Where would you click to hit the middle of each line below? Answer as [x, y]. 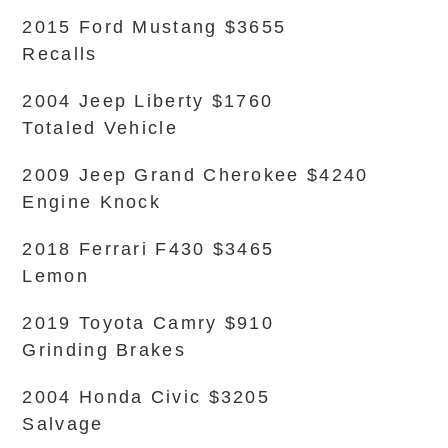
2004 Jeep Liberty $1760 [148, 101]
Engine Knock [92, 202]
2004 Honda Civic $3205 [146, 397]
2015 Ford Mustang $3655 [154, 27]
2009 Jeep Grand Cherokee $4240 [195, 175]
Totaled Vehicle [100, 128]
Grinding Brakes [104, 350]
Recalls [60, 54]
